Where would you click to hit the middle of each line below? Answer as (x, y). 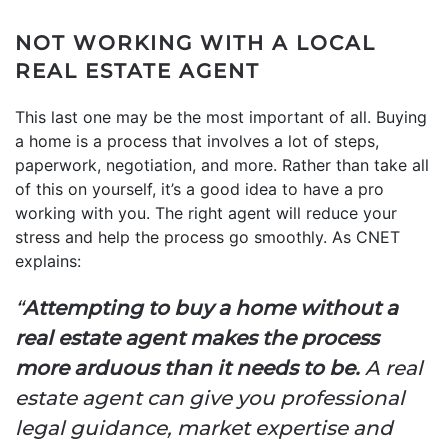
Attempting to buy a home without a (210, 307)
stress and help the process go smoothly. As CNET (207, 236)
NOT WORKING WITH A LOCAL (195, 42)
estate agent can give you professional (210, 397)
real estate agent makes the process (197, 337)
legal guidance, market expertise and (204, 427)
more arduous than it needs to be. (187, 367)
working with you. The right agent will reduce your (206, 212)
